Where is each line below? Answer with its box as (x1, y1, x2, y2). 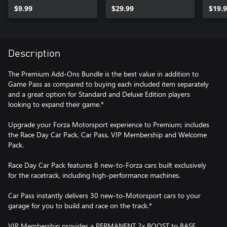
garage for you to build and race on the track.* (8, 200, 152, 210)
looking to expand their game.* (8, 99, 104, 109)
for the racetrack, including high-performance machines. (8, 170, 180, 180)
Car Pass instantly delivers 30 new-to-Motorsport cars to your (8, 190, 201, 200)
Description (8, 48, 60, 59)
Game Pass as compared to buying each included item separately (8, 79, 209, 89)
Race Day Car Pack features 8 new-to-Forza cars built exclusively (8, 160, 206, 170)
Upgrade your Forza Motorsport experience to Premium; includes (8, 119, 209, 129)
